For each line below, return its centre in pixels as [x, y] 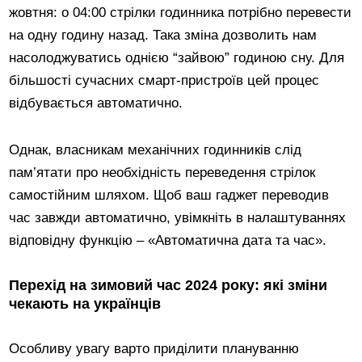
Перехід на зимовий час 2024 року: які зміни [168, 286]
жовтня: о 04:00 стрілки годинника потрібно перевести [181, 13]
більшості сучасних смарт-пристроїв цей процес [164, 81]
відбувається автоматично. [96, 103]
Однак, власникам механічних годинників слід [156, 150]
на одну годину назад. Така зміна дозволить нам [163, 36]
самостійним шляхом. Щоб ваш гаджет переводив [169, 196]
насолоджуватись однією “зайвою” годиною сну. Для [177, 58]
